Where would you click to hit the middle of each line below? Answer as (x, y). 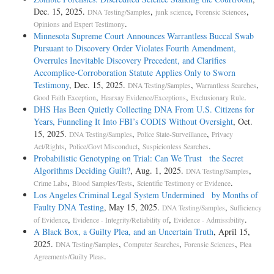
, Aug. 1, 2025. (158, 171)
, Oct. (243, 122)
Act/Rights (49, 147)
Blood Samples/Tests (102, 183)
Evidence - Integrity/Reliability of (121, 220)
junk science (173, 12)
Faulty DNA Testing (69, 207)
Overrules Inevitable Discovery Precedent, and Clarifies (130, 61)
